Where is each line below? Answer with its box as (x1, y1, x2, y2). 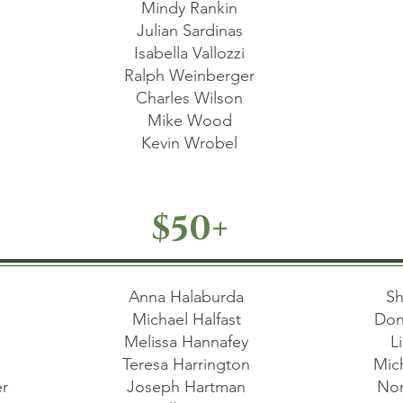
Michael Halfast (131, 309, 246, 329)
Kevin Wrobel (141, 133, 237, 153)
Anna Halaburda (129, 287, 248, 307)
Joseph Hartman (127, 377, 250, 397)
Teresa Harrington (122, 354, 255, 374)
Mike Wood (147, 111, 232, 130)
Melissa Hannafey (124, 332, 253, 352)
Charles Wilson (136, 88, 243, 108)
